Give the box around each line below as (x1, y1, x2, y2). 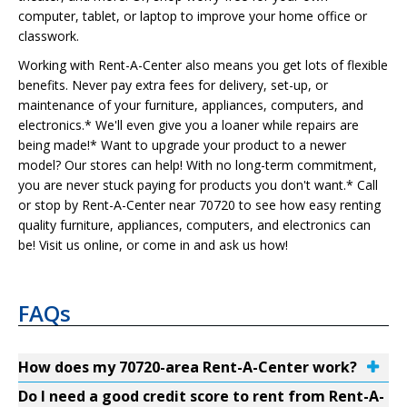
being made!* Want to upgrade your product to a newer (18, 136, 346, 154)
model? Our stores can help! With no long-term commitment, (18, 156, 377, 174)
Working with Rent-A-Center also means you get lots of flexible (18, 56, 388, 74)
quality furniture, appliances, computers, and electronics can (18, 216, 371, 233)
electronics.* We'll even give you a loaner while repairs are (18, 116, 359, 134)
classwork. (18, 27, 79, 45)
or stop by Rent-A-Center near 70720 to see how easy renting (18, 196, 381, 213)
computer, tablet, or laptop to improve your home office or (18, 7, 367, 25)
